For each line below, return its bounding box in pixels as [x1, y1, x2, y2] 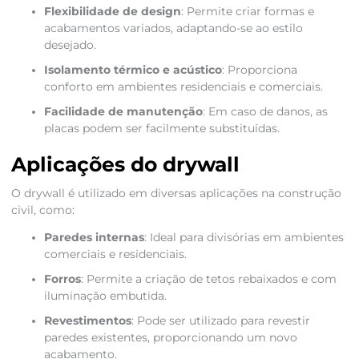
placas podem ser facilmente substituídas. [43, 122, 280, 135]
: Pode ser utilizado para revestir [131, 314, 310, 328]
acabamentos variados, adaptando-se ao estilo [43, 22, 303, 35]
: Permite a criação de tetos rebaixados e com [80, 272, 337, 286]
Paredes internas [43, 231, 144, 244]
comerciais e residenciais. [43, 248, 187, 261]
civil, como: [10, 204, 75, 217]
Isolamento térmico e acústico [43, 63, 222, 77]
